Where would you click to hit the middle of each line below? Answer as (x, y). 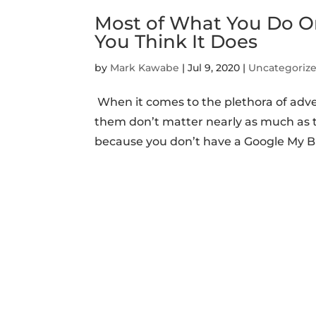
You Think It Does (176, 41)
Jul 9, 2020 (214, 67)
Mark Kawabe (145, 67)
